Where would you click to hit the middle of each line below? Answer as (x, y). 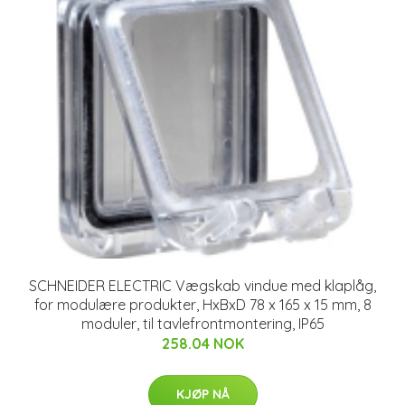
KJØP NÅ (202, 394)
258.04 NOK (202, 343)
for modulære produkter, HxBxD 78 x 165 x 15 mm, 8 (202, 304)
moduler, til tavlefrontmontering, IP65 (202, 323)
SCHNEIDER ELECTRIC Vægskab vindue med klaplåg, (202, 285)
